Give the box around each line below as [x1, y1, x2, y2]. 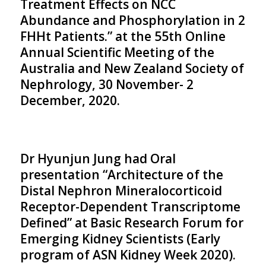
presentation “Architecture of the [20, 166, 223, 183]
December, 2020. [20, 92, 120, 109]
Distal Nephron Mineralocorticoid [20, 182, 222, 199]
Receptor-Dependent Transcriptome [20, 198, 240, 215]
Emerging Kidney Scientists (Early [20, 230, 220, 247]
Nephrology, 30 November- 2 [20, 76, 194, 93]
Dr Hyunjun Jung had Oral [20, 150, 176, 167]
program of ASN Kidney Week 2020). [20, 246, 236, 263]
